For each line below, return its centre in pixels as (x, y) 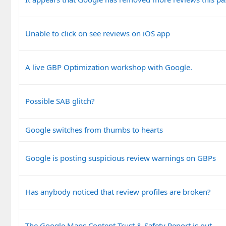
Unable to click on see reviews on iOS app (98, 33)
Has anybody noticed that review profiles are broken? (118, 191)
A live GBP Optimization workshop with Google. (109, 67)
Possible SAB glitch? (60, 101)
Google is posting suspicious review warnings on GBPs (121, 158)
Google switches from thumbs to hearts (94, 129)
